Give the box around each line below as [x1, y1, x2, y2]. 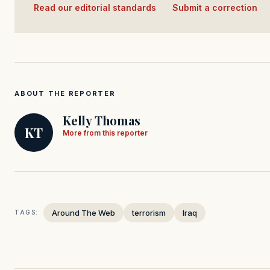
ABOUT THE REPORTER [14, 89, 116, 98]
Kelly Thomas [63, 111, 140, 128]
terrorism [132, 207, 166, 218]
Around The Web [52, 207, 115, 218]
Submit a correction [172, 2, 257, 13]
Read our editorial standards [39, 2, 156, 13]
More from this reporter [63, 128, 148, 137]
